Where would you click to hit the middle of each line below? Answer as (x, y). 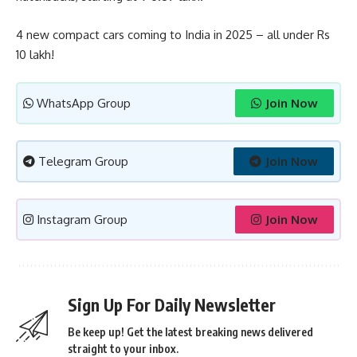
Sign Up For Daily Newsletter (172, 305)
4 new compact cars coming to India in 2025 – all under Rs (173, 34)
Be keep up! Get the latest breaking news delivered (190, 332)
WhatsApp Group (84, 104)
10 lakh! (35, 54)
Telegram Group (83, 162)
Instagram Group (82, 220)
